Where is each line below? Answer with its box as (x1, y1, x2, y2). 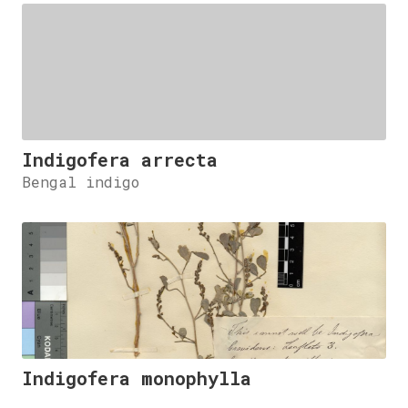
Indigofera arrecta (22, 148, 218, 171)
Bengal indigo (22, 172, 139, 191)
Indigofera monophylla (22, 366, 251, 390)
